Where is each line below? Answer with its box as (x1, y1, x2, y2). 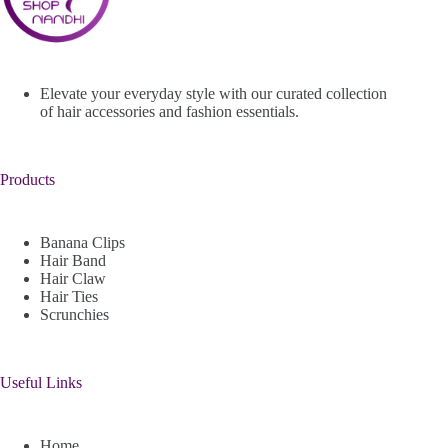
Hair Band (40, 252, 106, 269)
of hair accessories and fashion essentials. (40, 103, 299, 120)
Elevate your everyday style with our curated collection (40, 85, 387, 102)
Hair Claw (40, 270, 106, 287)
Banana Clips (40, 234, 125, 251)
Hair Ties (40, 288, 98, 305)
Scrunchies (40, 306, 109, 323)
